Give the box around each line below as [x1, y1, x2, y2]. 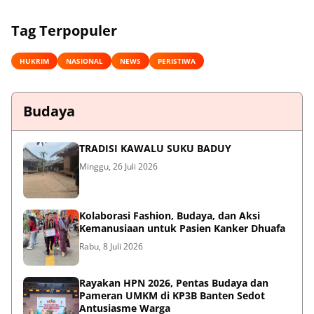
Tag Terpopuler [11, 21, 117, 41]
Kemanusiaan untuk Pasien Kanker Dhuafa [79, 221, 285, 235]
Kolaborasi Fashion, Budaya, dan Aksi [79, 209, 260, 223]
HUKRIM [20, 55, 49, 66]
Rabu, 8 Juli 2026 [79, 240, 143, 253]
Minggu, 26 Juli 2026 [79, 161, 158, 173]
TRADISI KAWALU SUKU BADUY [79, 142, 231, 156]
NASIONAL [66, 55, 103, 66]
